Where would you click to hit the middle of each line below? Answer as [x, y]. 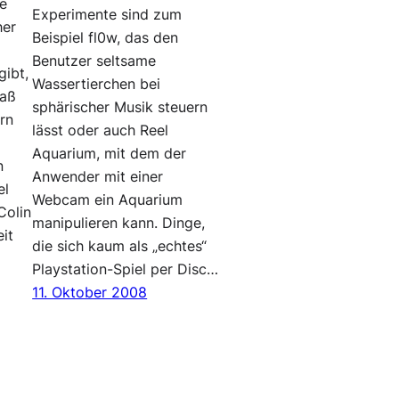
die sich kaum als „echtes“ [120, 246]
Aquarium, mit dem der [110, 153]
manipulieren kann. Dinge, [119, 223]
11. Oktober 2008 [90, 292]
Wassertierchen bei [97, 84]
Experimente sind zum [107, 14]
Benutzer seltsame [94, 61]
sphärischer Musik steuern [120, 107]
